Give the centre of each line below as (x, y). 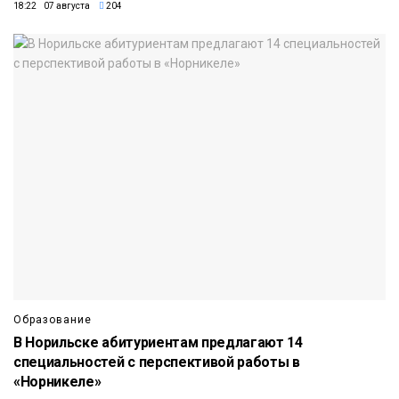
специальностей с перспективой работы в (157, 362)
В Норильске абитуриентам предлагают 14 (158, 343)
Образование (53, 320)
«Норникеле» (57, 382)
